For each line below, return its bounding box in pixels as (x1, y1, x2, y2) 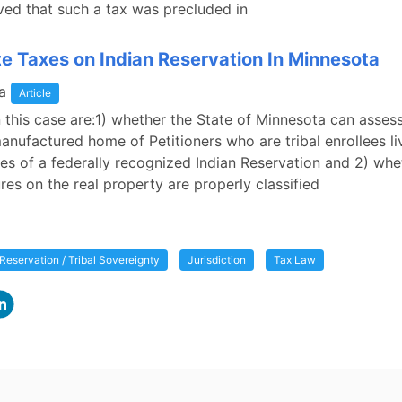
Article (19, 86, 51, 100)
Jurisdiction (188, 253, 246, 267)
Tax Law (274, 253, 316, 267)
